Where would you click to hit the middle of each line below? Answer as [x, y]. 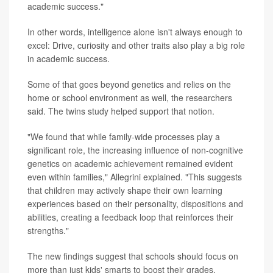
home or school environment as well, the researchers [130, 98]
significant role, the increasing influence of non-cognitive [135, 150]
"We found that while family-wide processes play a [124, 137]
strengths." [48, 231]
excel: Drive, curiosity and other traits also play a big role [136, 45]
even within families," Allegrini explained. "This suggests [135, 177]
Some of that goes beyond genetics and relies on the [129, 84]
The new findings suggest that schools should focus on [133, 256]
